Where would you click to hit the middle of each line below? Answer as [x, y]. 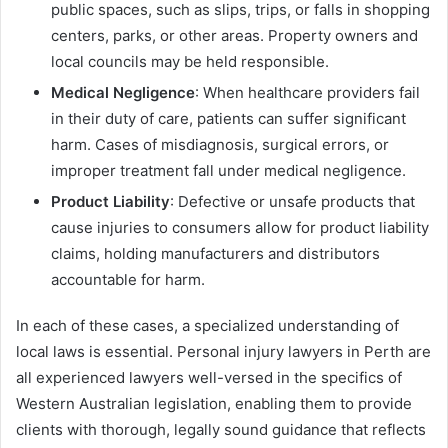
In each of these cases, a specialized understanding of [207, 325]
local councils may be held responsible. [190, 61]
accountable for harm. [128, 279]
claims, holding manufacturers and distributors [215, 253]
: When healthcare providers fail [307, 92]
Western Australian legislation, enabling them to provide [214, 403]
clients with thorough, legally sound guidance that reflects [221, 429]
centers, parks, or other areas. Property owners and [234, 35]
